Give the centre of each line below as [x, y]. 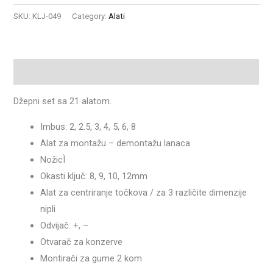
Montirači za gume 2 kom [91, 258]
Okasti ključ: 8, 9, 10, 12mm [94, 176]
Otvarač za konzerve [82, 242]
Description [38, 72]
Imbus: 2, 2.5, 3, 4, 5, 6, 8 [88, 126]
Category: [90, 16]
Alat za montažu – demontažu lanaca [115, 143]
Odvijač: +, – [65, 225]
